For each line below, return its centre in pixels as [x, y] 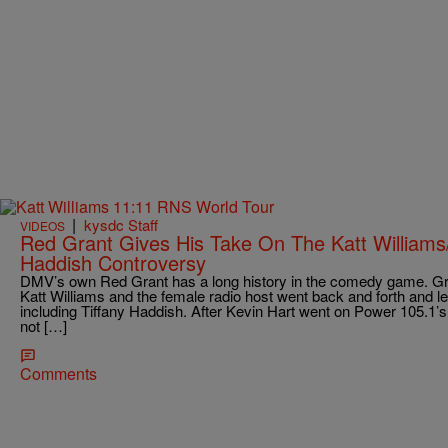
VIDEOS [42, 225]
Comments [58, 373]
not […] [43, 325]
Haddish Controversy [113, 262]
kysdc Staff [121, 224]
